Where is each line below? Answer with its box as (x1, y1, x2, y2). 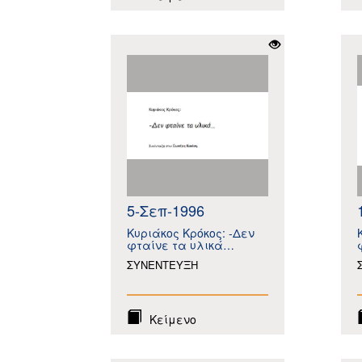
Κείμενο (149, 311, 196, 327)
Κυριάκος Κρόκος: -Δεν (127, 225, 255, 241)
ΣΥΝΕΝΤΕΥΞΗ (127, 257, 198, 272)
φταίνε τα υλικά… (127, 237, 234, 253)
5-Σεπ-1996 (127, 200, 204, 221)
